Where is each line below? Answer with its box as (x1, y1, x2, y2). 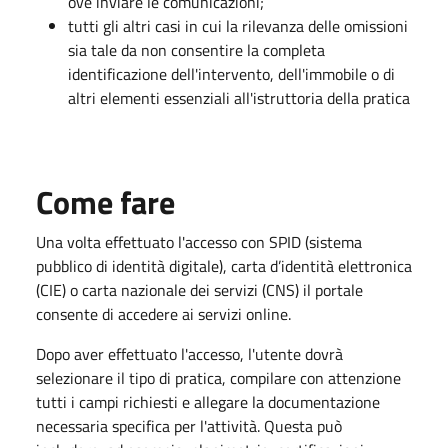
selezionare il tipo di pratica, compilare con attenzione (36, 365, 401, 390)
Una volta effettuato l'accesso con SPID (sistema (36, 229, 362, 254)
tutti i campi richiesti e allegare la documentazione (36, 389, 380, 414)
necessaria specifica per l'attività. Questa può (36, 413, 342, 438)
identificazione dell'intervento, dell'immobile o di (68, 61, 395, 86)
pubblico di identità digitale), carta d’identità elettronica (36, 253, 412, 278)
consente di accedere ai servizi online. (36, 301, 291, 326)
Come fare (36, 177, 175, 226)
